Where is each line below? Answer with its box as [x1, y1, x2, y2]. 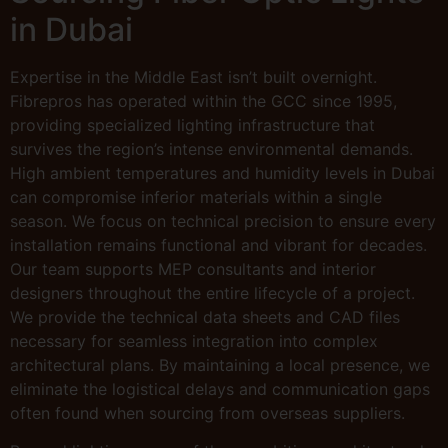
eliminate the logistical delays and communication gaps [10, 378, 430, 399]
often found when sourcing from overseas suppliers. [10, 402, 405, 423]
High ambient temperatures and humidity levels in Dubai [10, 162, 435, 183]
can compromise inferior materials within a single [10, 186, 382, 207]
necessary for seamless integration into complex [10, 330, 378, 351]
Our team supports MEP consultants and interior [10, 258, 376, 279]
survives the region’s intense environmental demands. [10, 138, 413, 159]
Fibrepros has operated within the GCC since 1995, [10, 90, 397, 111]
